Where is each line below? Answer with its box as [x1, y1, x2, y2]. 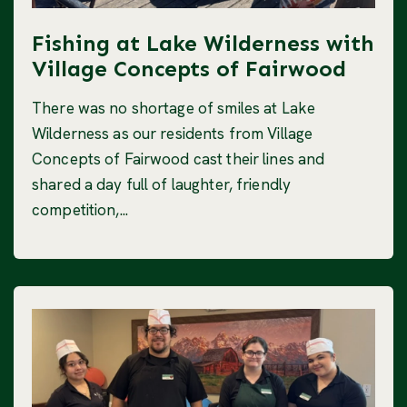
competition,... [32, 200, 128, 221]
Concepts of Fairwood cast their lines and [32, 149, 325, 170]
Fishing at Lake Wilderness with [32, 30, 374, 57]
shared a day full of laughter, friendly [32, 174, 292, 195]
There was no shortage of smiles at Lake [32, 98, 316, 119]
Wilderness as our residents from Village [32, 124, 313, 144]
